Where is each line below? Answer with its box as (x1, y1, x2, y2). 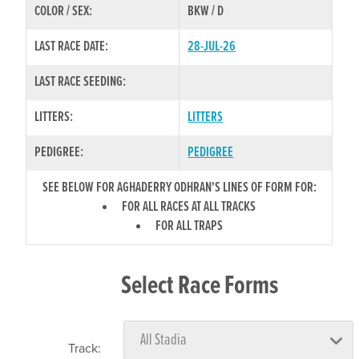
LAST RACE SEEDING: (34, 72, 127, 91)
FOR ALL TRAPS (155, 216, 223, 236)
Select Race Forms (121, 268, 279, 304)
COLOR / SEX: (34, 2, 93, 21)
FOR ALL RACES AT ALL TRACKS (122, 197, 256, 216)
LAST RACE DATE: (34, 37, 109, 56)
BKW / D (188, 2, 224, 21)
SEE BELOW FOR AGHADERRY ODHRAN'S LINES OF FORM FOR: (42, 178, 317, 197)
